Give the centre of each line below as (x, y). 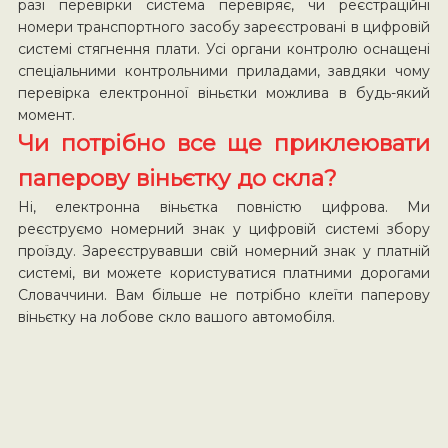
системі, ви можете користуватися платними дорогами (224, 272)
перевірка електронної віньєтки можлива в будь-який (224, 92)
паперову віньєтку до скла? (177, 177)
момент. (46, 114)
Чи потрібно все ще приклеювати (224, 142)
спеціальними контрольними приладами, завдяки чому (224, 70)
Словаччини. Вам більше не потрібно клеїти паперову (224, 294)
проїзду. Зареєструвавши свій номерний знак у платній (224, 250)
